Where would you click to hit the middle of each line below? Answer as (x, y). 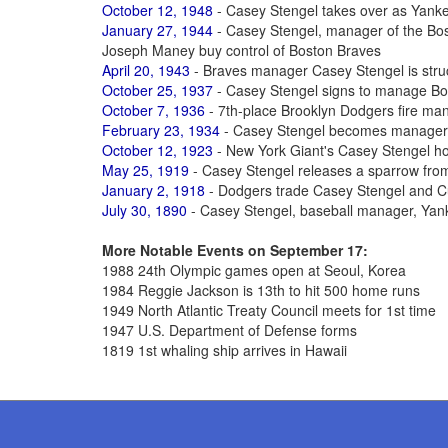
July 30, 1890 (144, 210)
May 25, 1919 (145, 170)
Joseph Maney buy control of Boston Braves (241, 50)
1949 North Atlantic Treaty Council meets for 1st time (269, 310)
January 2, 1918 (153, 190)
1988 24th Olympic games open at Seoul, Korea (254, 270)
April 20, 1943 (146, 70)
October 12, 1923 (157, 150)
